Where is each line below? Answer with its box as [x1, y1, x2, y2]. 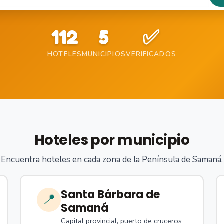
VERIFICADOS [125, 49, 176, 59]
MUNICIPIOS [81, 49, 126, 59]
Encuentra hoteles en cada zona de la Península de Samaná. [1, 154, 223, 166]
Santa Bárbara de [61, 187, 160, 203]
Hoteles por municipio [34, 130, 190, 150]
